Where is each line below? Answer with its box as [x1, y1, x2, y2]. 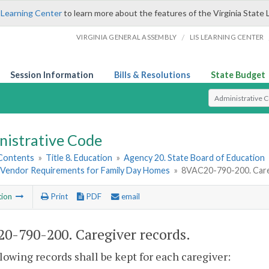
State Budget [211, 70, 265, 80]
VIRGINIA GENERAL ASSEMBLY [76, 33, 177, 41]
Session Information [10, 70, 94, 80]
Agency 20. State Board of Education [124, 153, 265, 163]
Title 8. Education [46, 153, 113, 163]
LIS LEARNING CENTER [189, 33, 264, 41]
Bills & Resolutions [114, 70, 190, 80]
